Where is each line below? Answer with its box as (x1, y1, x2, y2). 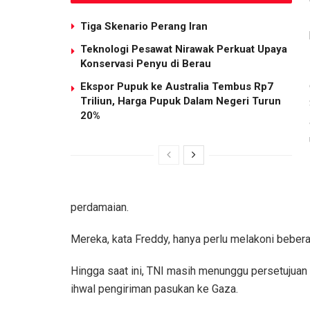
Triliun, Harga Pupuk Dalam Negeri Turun (80, 95, 281, 108)
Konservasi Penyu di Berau (80, 57, 211, 71)
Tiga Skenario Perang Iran (80, 20, 208, 33)
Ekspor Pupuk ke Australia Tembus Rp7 (80, 80, 273, 93)
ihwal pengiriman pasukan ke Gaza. (71, 282, 238, 296)
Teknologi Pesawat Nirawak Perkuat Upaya (80, 43, 287, 56)
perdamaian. (71, 201, 129, 215)
